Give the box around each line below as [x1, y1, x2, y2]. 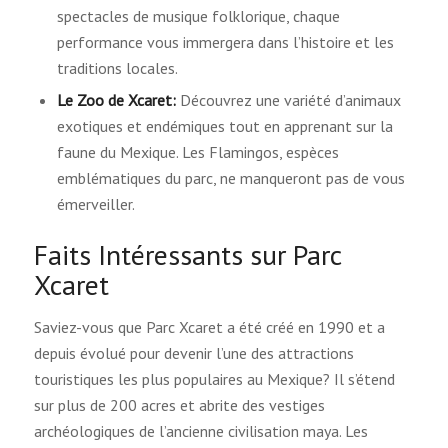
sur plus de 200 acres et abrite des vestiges [33, 394, 325, 415]
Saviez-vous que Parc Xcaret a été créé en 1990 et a [33, 316, 385, 337]
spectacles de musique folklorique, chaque [56, 5, 340, 26]
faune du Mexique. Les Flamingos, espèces [56, 141, 339, 162]
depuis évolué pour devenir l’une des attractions [33, 342, 354, 363]
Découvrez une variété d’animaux [175, 89, 401, 110]
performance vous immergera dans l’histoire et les [56, 31, 394, 52]
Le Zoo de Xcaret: [56, 89, 176, 110]
